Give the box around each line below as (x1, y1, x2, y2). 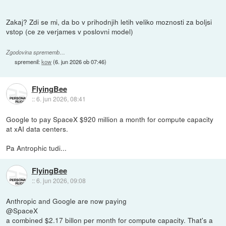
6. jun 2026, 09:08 (36, 176, 86, 185)
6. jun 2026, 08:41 (36, 94, 86, 103)
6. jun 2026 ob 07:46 (55, 57, 105, 66)
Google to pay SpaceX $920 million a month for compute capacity (6, 114, 214, 124)
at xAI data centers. (6, 123, 69, 134)
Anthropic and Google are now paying (6, 195, 127, 206)
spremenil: (15, 57, 42, 66)
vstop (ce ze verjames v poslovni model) (6, 26, 134, 36)
